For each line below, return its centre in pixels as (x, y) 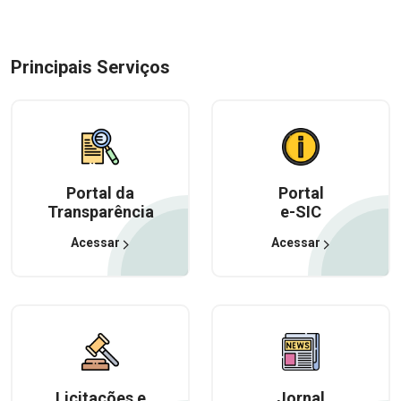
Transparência (100, 212)
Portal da (100, 193)
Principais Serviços (90, 67)
